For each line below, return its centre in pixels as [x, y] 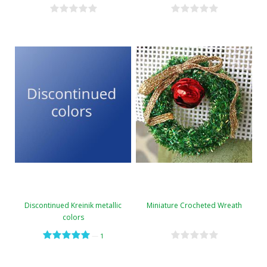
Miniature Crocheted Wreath [194, 206]
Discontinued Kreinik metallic [73, 206]
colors [73, 218]
